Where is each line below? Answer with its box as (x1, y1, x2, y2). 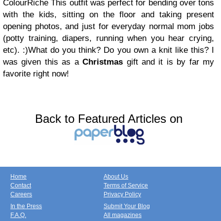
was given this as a (3, 57, 83, 67)
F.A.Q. (10, 212, 26, 219)
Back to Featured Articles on (35, 112, 183, 126)
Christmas (82, 57, 123, 67)
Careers (10, 191, 32, 198)
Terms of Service (104, 182, 148, 189)
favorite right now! (3, 69, 72, 79)
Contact (10, 182, 31, 189)
